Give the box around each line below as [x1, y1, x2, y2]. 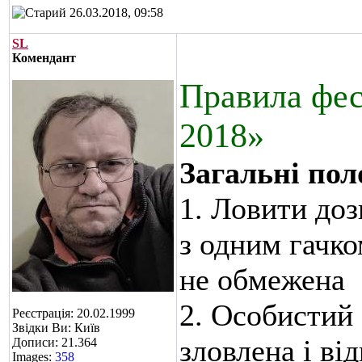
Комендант [12, 51, 76, 65]
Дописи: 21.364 [12, 335, 97, 349]
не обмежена [179, 263, 345, 297]
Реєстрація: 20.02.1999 [12, 306, 135, 320]
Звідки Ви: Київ [12, 321, 100, 335]
